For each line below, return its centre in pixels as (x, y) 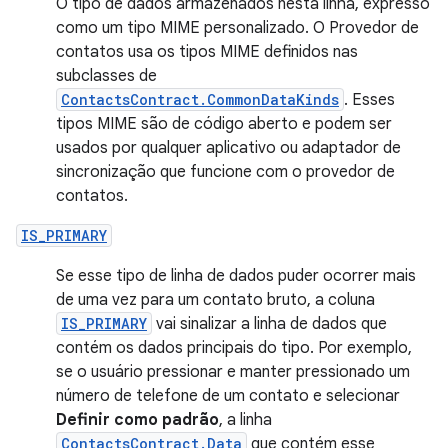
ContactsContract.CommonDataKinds (200, 99)
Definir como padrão (137, 420)
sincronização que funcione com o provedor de (225, 172)
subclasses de (106, 76)
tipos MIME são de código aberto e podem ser (224, 124)
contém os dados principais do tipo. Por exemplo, (234, 348)
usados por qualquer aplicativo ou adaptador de (228, 148)
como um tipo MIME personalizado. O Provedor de (237, 28)
